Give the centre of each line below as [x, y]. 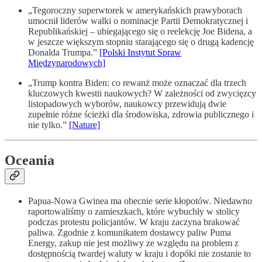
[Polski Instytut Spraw [140, 53]
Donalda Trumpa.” [64, 53]
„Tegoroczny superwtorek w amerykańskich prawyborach [135, 11]
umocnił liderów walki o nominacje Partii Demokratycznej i [138, 21]
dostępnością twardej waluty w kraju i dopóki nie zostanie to [139, 253]
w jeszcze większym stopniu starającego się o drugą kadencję [141, 42]
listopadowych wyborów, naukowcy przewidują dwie [127, 104]
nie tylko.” [49, 125]
